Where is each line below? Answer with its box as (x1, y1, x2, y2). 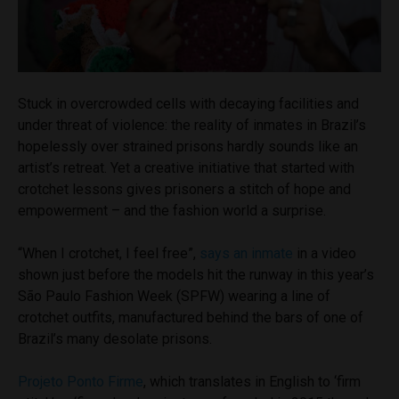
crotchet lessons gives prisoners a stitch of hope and (18, 180, 351, 198)
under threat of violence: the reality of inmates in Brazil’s (18, 116, 366, 134)
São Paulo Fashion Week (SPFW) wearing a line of (18, 287, 330, 305)
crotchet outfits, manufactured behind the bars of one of (18, 308, 363, 326)
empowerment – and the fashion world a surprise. (18, 201, 326, 219)
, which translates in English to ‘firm (143, 372, 361, 390)
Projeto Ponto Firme (18, 372, 143, 390)
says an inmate (199, 244, 293, 262)
